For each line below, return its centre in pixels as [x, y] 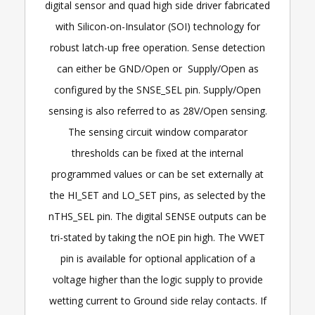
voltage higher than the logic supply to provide [157, 279]
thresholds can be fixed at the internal [157, 153]
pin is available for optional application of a [157, 258]
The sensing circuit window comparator [157, 132]
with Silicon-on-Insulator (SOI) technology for [157, 26]
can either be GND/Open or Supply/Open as [157, 69]
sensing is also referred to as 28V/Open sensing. [157, 111]
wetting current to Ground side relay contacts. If [157, 301]
